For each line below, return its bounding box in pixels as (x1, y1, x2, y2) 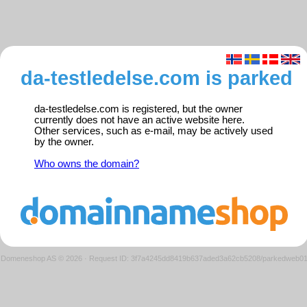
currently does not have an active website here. (34, 114, 245, 126)
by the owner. (34, 136, 94, 148)
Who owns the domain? (34, 158, 139, 170)
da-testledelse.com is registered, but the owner (34, 103, 243, 115)
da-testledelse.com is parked (21, 66, 293, 90)
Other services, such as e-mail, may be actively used (34, 125, 273, 137)
